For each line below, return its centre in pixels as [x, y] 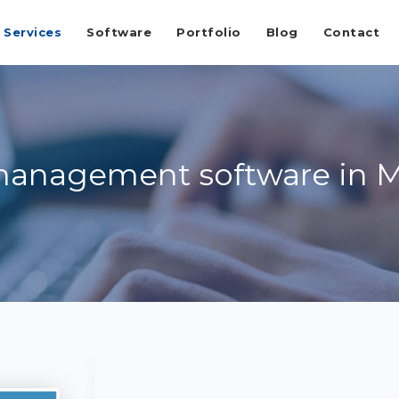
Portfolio [209, 32]
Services [33, 32]
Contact [351, 32]
